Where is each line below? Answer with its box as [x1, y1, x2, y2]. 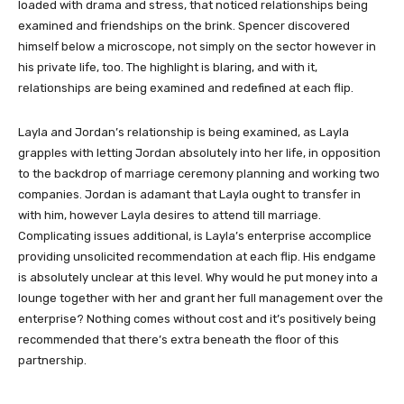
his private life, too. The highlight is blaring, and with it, [18, 60, 317, 74]
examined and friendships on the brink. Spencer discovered [18, 19, 350, 32]
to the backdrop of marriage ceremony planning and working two [18, 167, 380, 180]
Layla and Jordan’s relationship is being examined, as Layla [18, 125, 349, 139]
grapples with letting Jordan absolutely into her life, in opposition [18, 146, 381, 160]
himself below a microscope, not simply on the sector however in [18, 40, 376, 53]
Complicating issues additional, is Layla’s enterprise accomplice [18, 229, 372, 243]
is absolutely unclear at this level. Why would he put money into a [18, 271, 378, 284]
